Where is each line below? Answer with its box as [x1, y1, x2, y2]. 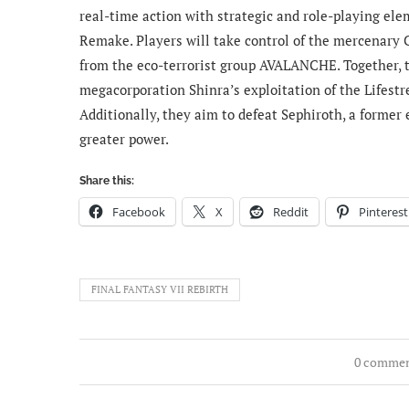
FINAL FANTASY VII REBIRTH [91, 283, 228, 297]
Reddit [273, 204, 309, 221]
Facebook [112, 204, 165, 221]
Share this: [79, 174, 134, 188]
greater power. [79, 130, 169, 149]
